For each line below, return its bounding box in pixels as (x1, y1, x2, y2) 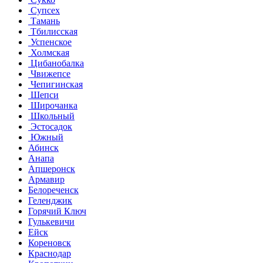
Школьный (28, 111, 75, 122)
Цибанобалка (28, 58, 84, 69)
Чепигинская (28, 79, 83, 90)
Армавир (28, 174, 65, 185)
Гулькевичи (28, 217, 75, 227)
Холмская (28, 48, 69, 58)
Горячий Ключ (28, 206, 86, 217)
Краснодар (28, 248, 71, 259)
